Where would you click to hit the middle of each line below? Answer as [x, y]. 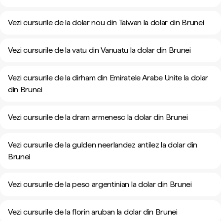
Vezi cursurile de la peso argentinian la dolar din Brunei [100, 184]
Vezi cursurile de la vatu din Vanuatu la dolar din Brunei [99, 50]
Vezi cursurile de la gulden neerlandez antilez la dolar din [103, 145]
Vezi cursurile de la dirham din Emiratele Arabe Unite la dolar [108, 78]
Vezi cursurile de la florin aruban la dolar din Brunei [93, 212]
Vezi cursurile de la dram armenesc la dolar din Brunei [98, 117]
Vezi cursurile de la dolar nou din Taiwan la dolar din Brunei [106, 22]
